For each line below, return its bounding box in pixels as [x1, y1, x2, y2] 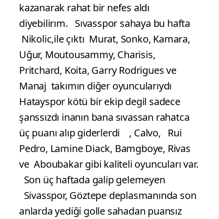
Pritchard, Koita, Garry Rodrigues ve [19, 64, 176, 77]
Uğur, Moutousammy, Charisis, [19, 48, 155, 62]
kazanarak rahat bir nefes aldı [19, 1, 150, 15]
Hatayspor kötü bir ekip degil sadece [19, 95, 180, 109]
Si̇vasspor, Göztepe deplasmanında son [19, 189, 197, 202]
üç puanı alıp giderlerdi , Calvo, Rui [19, 126, 182, 140]
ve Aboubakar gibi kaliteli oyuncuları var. [19, 157, 198, 171]
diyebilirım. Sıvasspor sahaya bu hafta [19, 17, 190, 30]
